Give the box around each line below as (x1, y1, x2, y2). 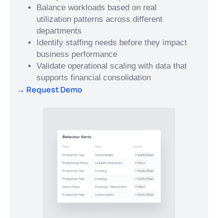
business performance (36, 50, 117, 59)
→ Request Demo (17, 84, 82, 95)
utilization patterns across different (36, 15, 163, 24)
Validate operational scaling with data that (36, 61, 187, 71)
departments (36, 26, 82, 36)
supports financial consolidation (36, 73, 151, 83)
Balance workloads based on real (36, 3, 157, 13)
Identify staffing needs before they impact (36, 38, 187, 48)
